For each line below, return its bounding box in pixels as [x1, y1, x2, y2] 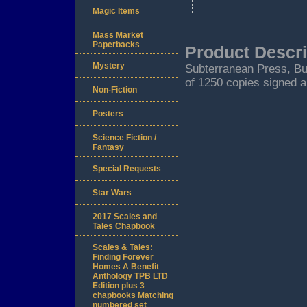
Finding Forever [93, 252, 153, 262]
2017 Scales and [93, 212, 157, 222]
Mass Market [93, 30, 143, 40]
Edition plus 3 [93, 281, 145, 291]
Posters [93, 109, 123, 119]
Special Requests [93, 164, 161, 174]
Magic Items [93, 6, 140, 16]
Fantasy [93, 143, 124, 153]
